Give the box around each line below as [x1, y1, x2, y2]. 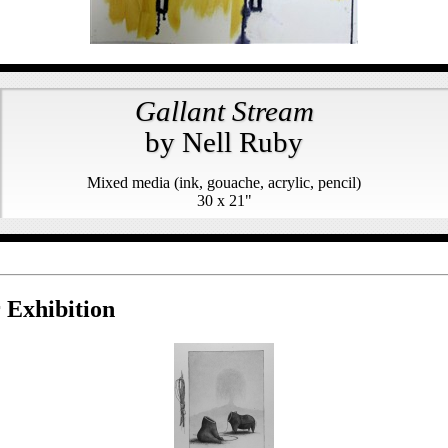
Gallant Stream [134, 94, 314, 127]
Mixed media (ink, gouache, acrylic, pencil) [87, 173, 361, 191]
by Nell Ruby [145, 125, 303, 158]
